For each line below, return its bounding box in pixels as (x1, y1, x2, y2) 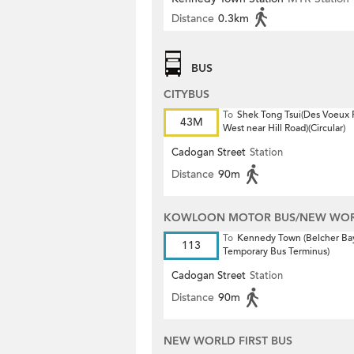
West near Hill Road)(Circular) (223, 122, 345, 134)
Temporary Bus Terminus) (223, 245, 330, 258)
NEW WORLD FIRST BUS (164, 333, 292, 348)
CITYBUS (164, 87, 209, 102)
